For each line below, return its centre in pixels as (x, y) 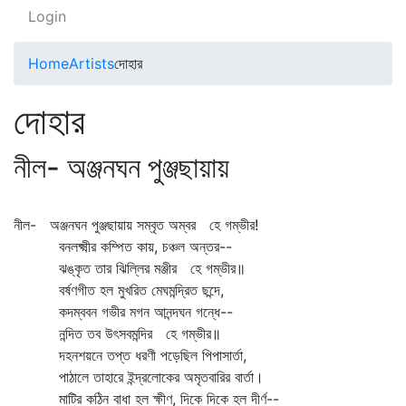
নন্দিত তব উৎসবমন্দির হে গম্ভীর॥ (117, 333)
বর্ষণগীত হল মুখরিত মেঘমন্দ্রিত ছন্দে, (119, 290)
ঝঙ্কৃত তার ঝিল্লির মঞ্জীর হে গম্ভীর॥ (130, 268)
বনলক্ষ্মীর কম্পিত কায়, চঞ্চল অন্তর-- (123, 246)
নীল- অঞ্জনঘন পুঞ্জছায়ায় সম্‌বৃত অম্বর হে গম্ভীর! (136, 225)
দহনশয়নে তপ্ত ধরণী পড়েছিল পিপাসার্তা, (130, 355)
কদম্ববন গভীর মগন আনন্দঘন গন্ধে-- (123, 312)
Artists (92, 63)
